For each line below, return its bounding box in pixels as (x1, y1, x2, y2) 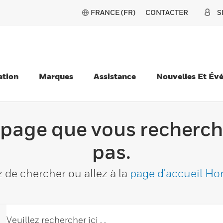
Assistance (94, 71, 136, 81)
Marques (39, 71, 73, 81)
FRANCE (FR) (91, 8, 135, 16)
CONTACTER (145, 8, 188, 16)
